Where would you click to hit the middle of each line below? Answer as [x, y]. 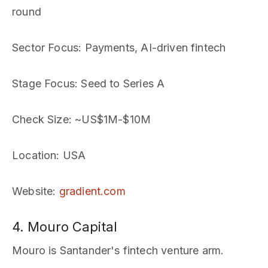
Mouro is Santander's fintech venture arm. [118, 250]
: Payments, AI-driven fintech [152, 48]
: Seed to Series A [120, 83]
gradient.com [92, 191]
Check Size [40, 119]
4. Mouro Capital [65, 227]
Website [33, 191]
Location [34, 155]
